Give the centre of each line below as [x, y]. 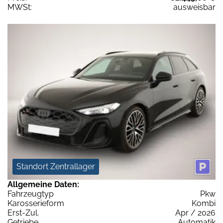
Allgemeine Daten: [43, 185]
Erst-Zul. [23, 213]
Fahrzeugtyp [31, 194]
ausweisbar [194, 7]
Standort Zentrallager [56, 167]
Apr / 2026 [195, 213]
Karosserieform [36, 204]
